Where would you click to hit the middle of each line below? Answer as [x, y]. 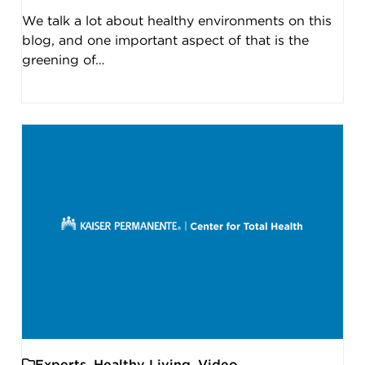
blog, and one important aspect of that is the [165, 40]
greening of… [63, 60]
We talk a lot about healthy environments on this [176, 21]
